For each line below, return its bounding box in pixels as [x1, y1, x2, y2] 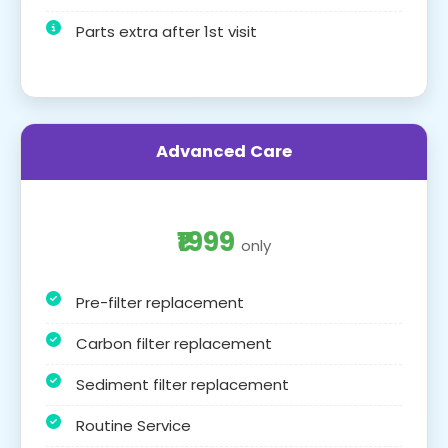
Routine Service [76, 414, 191, 436]
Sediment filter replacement [76, 373, 289, 395]
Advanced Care [156, 139, 292, 163]
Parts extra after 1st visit [76, 20, 257, 42]
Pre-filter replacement [76, 291, 244, 313]
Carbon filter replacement [76, 332, 272, 354]
